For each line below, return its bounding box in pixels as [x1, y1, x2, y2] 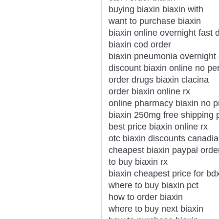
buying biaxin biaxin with [109, 4, 203, 14]
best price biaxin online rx [109, 121, 208, 131]
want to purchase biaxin [109, 16, 201, 26]
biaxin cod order [109, 39, 171, 49]
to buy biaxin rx [109, 156, 168, 167]
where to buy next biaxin [109, 203, 203, 214]
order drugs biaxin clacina [109, 74, 209, 85]
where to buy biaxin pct [109, 180, 198, 190]
